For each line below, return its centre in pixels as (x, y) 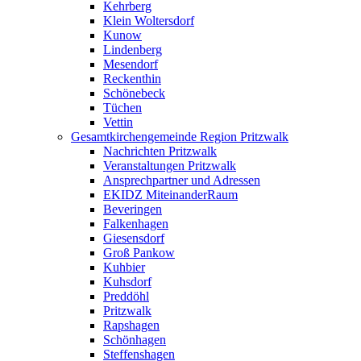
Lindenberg (133, 49)
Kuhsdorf (127, 281)
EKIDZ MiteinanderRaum (170, 194)
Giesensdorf (134, 238)
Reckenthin (132, 78)
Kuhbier (124, 267)
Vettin (118, 122)
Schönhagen (135, 339)
